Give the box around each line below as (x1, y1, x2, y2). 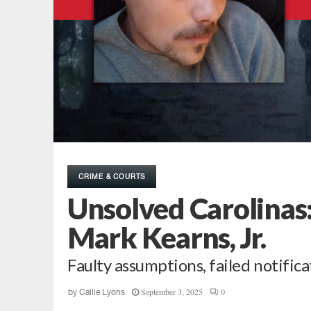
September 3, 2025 (141, 286, 203, 298)
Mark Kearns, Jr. (67, 220, 266, 255)
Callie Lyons (79, 287, 125, 298)
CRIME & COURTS (78, 172, 146, 181)
